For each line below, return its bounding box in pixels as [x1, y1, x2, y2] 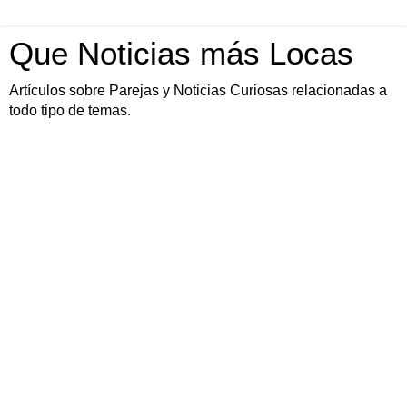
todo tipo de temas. [9, 103, 131, 118]
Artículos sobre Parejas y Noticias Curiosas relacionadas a [9, 83, 387, 98]
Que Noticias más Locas [9, 36, 353, 71]
